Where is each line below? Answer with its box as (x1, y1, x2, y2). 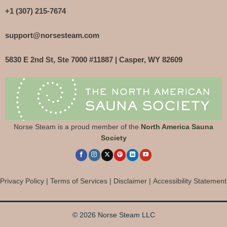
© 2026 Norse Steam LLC (72, 210, 155, 219)
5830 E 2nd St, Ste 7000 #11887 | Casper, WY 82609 (5, 55, 182, 64)
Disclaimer (113, 177, 147, 185)
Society (100, 134, 127, 142)
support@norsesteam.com (5, 31, 99, 40)
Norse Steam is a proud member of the (14, 123, 139, 131)
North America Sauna (141, 123, 213, 131)
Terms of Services (50, 177, 107, 185)
